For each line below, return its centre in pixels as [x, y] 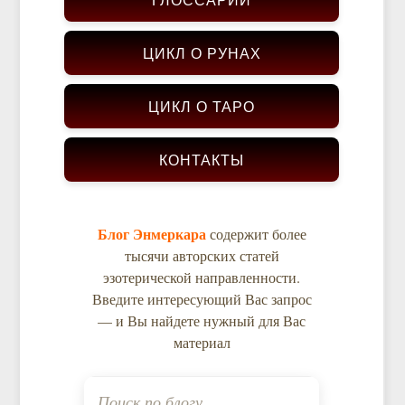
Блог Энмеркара [151, 234]
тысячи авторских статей [202, 256]
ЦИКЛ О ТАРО [202, 107]
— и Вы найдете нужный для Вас [202, 321]
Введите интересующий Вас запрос [202, 299]
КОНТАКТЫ [202, 160]
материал [202, 343]
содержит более [256, 234]
